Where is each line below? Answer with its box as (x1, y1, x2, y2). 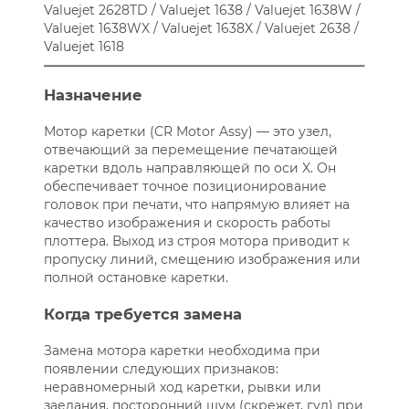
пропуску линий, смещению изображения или (43, 251, 361, 268)
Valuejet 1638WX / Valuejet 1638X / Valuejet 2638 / (43, 20, 359, 37)
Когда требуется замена (43, 305, 242, 324)
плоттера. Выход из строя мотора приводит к (43, 233, 350, 250)
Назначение (43, 86, 142, 105)
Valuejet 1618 (43, 38, 124, 56)
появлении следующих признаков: (43, 361, 278, 378)
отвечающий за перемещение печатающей (43, 142, 338, 159)
